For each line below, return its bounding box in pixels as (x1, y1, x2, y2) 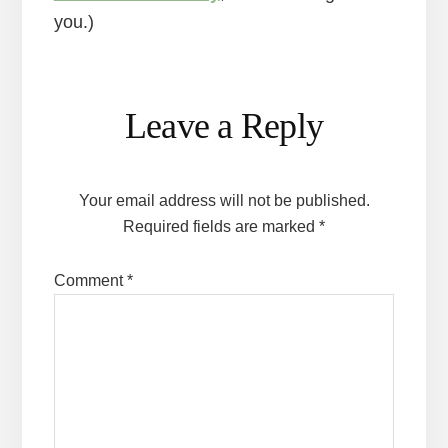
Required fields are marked (123, 217, 319, 235)
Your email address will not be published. (78, 191, 370, 209)
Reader (52, 81, 149, 122)
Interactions (52, 124, 211, 165)
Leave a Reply (124, 105, 324, 146)
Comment (53, 271, 127, 289)
